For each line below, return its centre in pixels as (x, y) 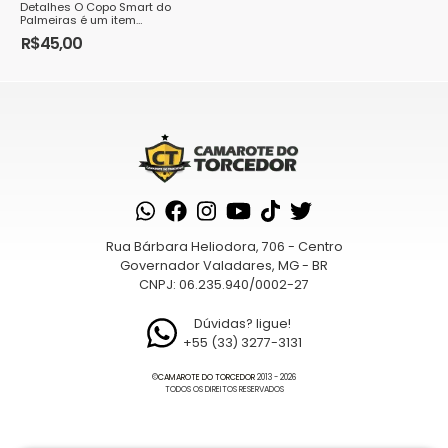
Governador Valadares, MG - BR (224, 265)
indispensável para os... (86, 33)
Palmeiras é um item (78, 20)
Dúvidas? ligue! (242, 323)
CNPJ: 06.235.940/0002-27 (224, 284)
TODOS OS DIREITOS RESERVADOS (224, 389)
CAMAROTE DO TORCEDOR (206, 377)
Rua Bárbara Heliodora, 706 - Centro (224, 246)
